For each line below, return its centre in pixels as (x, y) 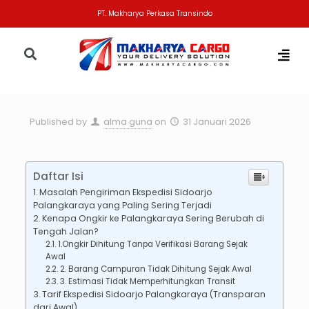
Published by (58, 121)
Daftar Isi (58, 176)
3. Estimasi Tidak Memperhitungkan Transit (147, 281)
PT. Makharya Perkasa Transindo (154, 13)
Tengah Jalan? (66, 231)
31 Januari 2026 (217, 121)
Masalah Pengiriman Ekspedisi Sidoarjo (126, 192)
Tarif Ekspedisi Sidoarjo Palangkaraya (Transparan (154, 294)
